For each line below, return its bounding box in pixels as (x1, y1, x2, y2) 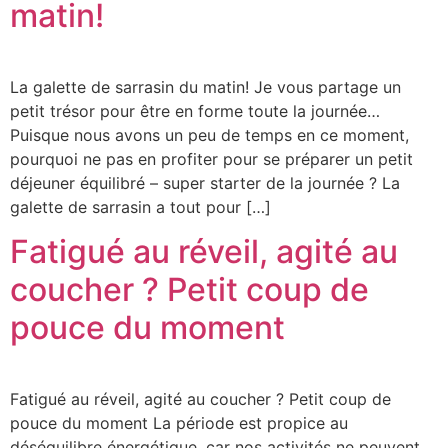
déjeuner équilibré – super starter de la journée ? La (10, 172, 400, 193)
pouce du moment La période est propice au (10, 413, 348, 434)
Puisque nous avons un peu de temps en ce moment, (10, 124, 409, 145)
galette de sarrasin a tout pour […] (10, 196, 271, 217)
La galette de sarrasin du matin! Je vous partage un (10, 76, 401, 97)
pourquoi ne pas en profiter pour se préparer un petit (10, 148, 413, 169)
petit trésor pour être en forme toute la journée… (10, 100, 380, 121)
